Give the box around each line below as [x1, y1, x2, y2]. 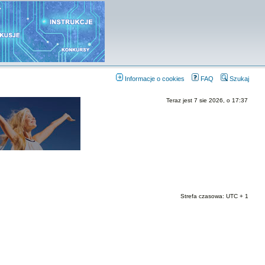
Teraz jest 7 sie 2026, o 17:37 [166, 97, 248, 104]
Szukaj [228, 75, 249, 82]
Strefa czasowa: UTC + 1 [180, 193, 248, 199]
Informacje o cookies [123, 75, 185, 82]
